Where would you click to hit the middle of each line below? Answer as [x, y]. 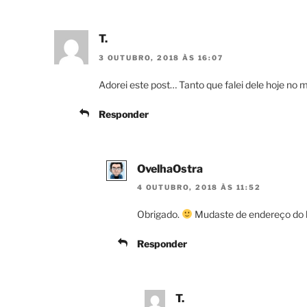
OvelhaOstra [170, 169]
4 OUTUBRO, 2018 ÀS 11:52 [199, 187]
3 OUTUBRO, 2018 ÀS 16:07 [161, 57]
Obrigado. [159, 214]
